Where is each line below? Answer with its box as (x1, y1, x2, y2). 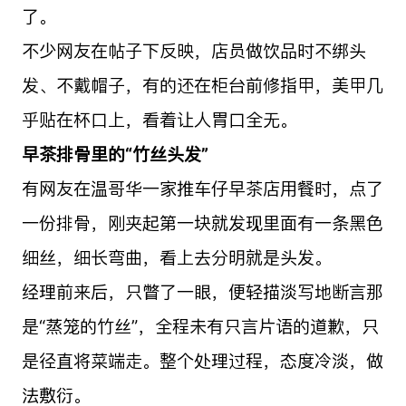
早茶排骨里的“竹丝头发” (21, 142, 208, 165)
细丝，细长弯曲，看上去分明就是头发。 (21, 246, 332, 268)
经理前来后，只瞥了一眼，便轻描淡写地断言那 (21, 280, 383, 303)
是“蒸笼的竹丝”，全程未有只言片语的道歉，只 (21, 314, 379, 337)
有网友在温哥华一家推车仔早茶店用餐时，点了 (21, 177, 383, 199)
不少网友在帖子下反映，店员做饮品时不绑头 (21, 39, 366, 62)
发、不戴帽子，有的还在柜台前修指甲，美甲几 (21, 73, 383, 96)
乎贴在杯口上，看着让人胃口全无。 (21, 108, 297, 130)
